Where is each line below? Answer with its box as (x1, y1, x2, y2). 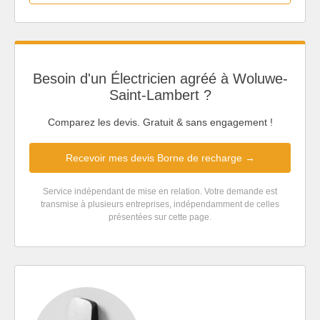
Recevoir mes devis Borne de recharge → (65, 152, 255, 164)
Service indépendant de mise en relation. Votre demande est (43, 186, 277, 197)
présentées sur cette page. (109, 212, 211, 223)
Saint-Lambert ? (109, 86, 211, 103)
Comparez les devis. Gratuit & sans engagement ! (47, 116, 273, 129)
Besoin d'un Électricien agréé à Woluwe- (32, 70, 288, 86)
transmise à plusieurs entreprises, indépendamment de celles (41, 199, 279, 210)
